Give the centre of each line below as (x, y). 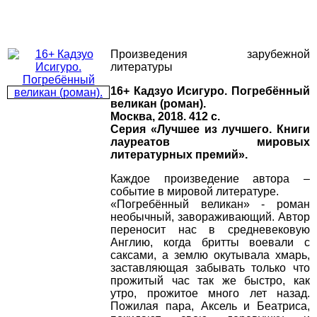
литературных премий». (179, 155)
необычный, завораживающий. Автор (210, 217)
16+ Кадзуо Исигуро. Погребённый (210, 91)
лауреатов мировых (210, 142)
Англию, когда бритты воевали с (210, 243)
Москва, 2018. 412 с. (165, 117)
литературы (142, 67)
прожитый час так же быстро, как (210, 281)
